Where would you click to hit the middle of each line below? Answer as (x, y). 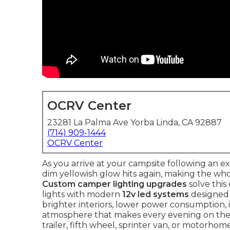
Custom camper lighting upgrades (114, 184)
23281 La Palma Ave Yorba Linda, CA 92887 (135, 122)
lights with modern (82, 194)
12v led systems (156, 194)
